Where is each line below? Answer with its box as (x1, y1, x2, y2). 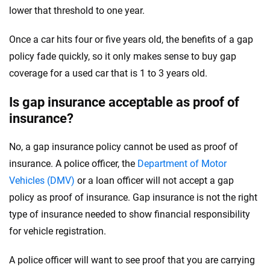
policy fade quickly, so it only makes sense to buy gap (9, 50, 236, 62)
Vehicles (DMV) (9, 174, 75, 186)
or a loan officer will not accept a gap (75, 174, 234, 186)
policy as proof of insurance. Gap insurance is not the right (9, 191, 257, 203)
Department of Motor (137, 157, 227, 169)
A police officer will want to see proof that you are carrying (9, 254, 255, 266)
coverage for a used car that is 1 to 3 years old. (9, 67, 207, 79)
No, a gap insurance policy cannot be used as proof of (9, 140, 238, 152)
